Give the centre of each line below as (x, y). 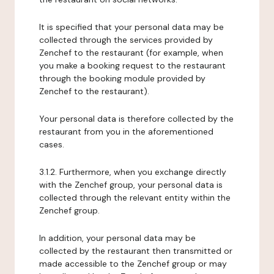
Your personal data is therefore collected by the (136, 119)
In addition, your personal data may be (117, 238)
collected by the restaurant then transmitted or (136, 251)
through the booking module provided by (122, 78)
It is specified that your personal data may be (131, 27)
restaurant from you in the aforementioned (126, 131)
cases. (52, 144)
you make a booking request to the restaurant (132, 65)
